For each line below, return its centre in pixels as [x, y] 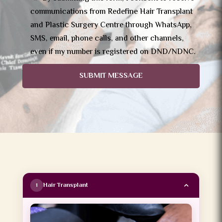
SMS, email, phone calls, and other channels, [107, 39]
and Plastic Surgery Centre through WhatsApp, [111, 26]
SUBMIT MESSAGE [111, 76]
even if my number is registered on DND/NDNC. [113, 52]
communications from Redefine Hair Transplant [111, 12]
